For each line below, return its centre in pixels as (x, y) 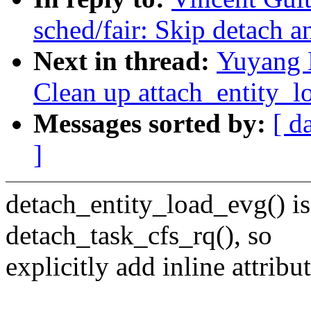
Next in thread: (125, 61)
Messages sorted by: (153, 124)
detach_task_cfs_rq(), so (139, 235)
